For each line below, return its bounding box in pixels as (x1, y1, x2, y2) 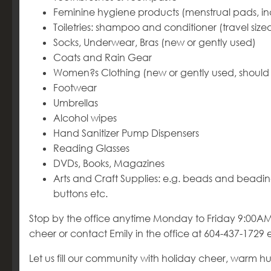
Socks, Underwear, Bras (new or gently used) (53, 36, 256, 48)
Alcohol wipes (53, 112, 117, 124)
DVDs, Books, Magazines (53, 157, 165, 169)
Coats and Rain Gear (53, 51, 152, 64)
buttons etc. (53, 188, 108, 200)
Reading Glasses (53, 142, 129, 154)
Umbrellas (53, 97, 98, 109)
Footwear (53, 82, 97, 94)
